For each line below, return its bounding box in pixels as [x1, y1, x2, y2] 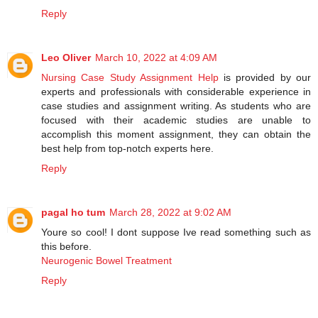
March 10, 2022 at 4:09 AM [95, 52, 217, 63]
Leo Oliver [41, 52, 91, 63]
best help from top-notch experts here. [41, 143, 214, 154]
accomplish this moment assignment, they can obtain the [41, 128, 311, 140]
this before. [41, 240, 92, 252]
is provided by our [223, 72, 311, 83]
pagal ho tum [41, 206, 105, 218]
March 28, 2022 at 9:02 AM [109, 206, 231, 218]
